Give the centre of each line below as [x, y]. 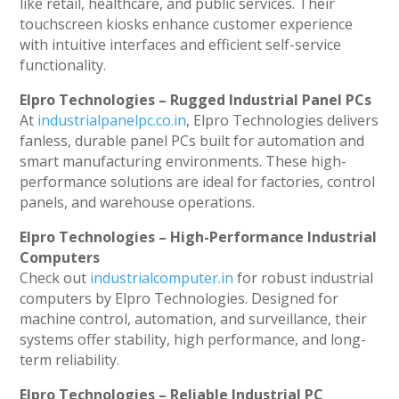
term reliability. [70, 360]
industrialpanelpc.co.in [112, 121]
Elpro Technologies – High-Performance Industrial [199, 237]
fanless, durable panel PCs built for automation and [192, 141]
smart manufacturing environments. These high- [183, 162]
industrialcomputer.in [162, 278]
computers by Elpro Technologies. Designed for [179, 299]
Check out [55, 278]
